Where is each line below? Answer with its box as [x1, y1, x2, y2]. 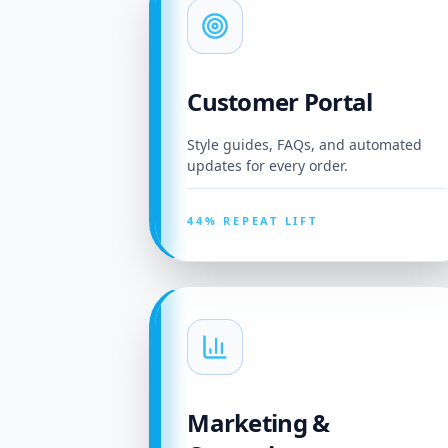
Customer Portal [187, 85, 373, 119]
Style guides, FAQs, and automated [187, 135, 423, 155]
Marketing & [187, 406, 330, 440]
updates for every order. [187, 156, 349, 176]
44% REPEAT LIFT [187, 213, 318, 229]
